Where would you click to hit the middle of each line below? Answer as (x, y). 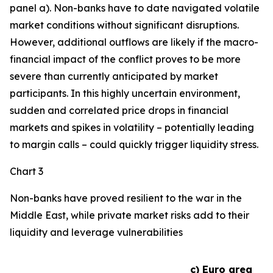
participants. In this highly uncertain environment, (125, 93)
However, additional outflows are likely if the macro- (134, 42)
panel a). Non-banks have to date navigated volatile (135, 8)
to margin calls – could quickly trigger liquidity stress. (134, 144)
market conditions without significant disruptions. (124, 25)
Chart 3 (27, 171)
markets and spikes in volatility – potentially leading (132, 127)
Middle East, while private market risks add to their (129, 215)
